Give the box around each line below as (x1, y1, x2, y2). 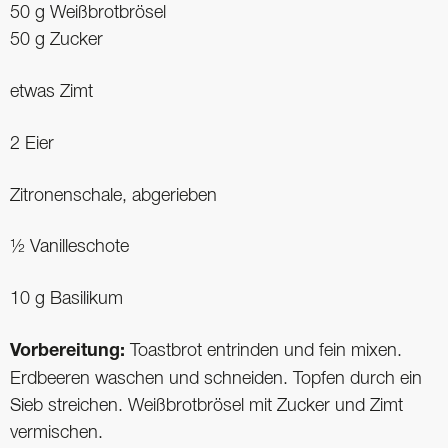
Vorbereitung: (10, 343, 130, 362)
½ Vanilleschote (10, 239, 129, 256)
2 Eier (10, 135, 54, 152)
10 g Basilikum (10, 291, 123, 308)
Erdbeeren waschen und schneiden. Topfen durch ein (10, 371, 422, 388)
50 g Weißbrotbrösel (10, 5, 166, 22)
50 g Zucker (10, 32, 103, 49)
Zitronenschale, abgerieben (10, 187, 217, 204)
